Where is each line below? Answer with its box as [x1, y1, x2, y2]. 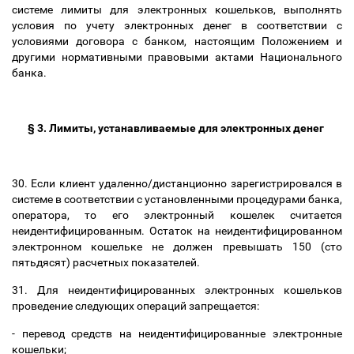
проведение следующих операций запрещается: [12, 299, 262, 312]
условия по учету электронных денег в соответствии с [12, 19, 342, 32]
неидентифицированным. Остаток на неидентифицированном [12, 224, 342, 237]
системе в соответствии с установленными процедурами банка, [12, 193, 342, 205]
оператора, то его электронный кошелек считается [12, 209, 342, 221]
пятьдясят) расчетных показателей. [12, 256, 202, 269]
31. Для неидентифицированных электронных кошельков [12, 284, 342, 296]
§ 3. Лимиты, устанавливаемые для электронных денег [28, 122, 326, 134]
